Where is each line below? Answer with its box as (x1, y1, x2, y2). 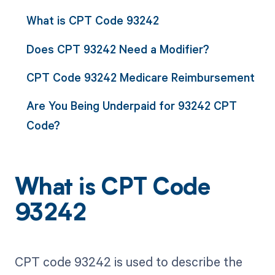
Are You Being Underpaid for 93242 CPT (26, 98, 237, 114)
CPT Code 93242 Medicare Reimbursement (26, 69, 255, 85)
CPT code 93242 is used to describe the (14, 253, 242, 271)
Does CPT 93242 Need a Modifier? (26, 41, 209, 56)
